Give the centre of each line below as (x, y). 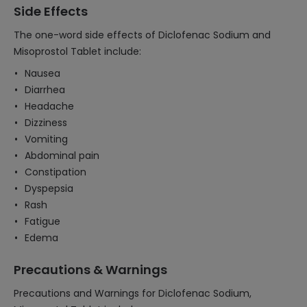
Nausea (42, 73)
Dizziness (46, 123)
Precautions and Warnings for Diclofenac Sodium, (133, 293)
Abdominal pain (62, 156)
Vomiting (46, 139)
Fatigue (42, 221)
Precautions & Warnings (90, 270)
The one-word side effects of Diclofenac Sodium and (142, 35)
